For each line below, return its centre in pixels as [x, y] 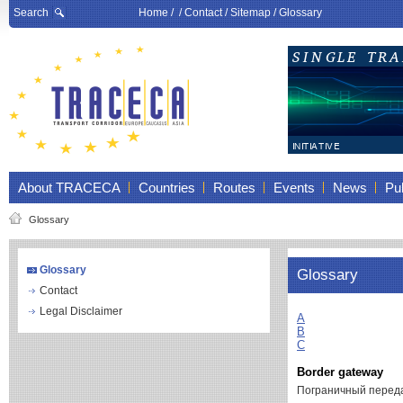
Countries [167, 188]
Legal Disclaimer [81, 311]
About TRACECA [69, 188]
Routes [234, 188]
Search [31, 13]
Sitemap [251, 13]
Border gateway [340, 372]
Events [294, 188]
